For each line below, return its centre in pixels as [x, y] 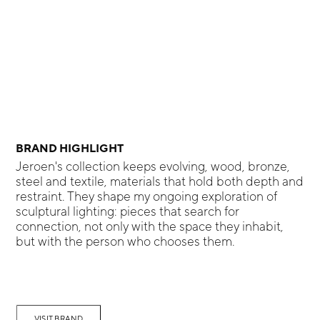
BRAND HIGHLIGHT [70, 147]
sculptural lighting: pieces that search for [128, 211]
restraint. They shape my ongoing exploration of [147, 196]
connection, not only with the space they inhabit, [150, 226]
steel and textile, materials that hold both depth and [160, 181]
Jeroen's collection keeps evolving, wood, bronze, [153, 166]
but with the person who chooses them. [126, 241]
